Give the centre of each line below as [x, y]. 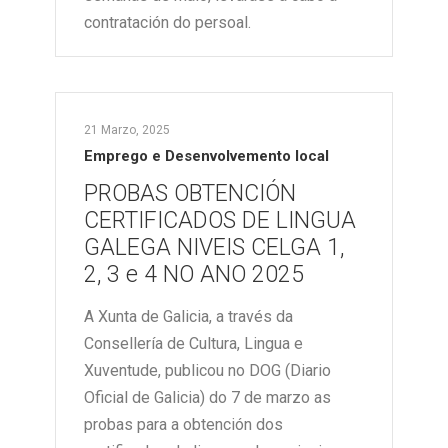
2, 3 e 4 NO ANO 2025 [194, 275]
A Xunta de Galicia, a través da [188, 317]
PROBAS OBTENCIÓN [190, 194]
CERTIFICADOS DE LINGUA [220, 221]
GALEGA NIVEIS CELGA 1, [214, 248]
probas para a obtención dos [183, 425]
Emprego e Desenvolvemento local [206, 156]
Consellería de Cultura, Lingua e [193, 344]
